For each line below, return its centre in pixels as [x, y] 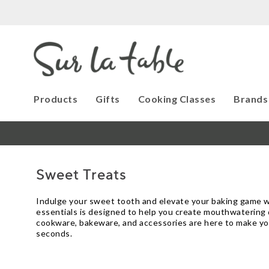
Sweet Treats [82, 175]
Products [56, 99]
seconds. [54, 233]
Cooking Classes [177, 99]
